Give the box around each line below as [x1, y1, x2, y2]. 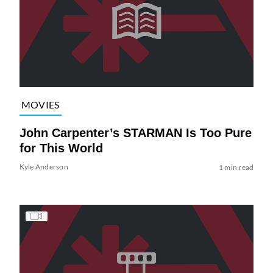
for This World [19, 141, 103, 155]
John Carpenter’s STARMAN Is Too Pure [19, 126, 252, 140]
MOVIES [21, 98, 60, 110]
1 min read [218, 162, 254, 172]
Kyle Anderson [19, 161, 68, 171]
